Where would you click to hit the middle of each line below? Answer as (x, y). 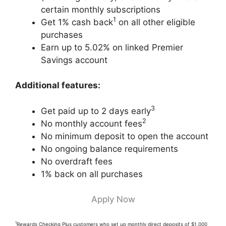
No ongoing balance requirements (109, 149)
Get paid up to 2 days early (96, 111)
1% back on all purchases (92, 174)
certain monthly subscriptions (101, 9)
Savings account (74, 60)
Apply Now (113, 199)
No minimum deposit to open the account (126, 136)
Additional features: (58, 85)
